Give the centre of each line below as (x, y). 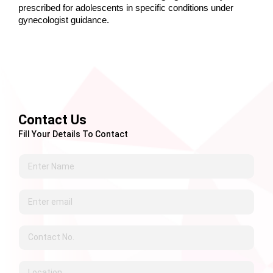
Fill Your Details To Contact (73, 134)
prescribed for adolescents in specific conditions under (126, 8)
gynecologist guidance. (64, 20)
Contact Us (52, 120)
